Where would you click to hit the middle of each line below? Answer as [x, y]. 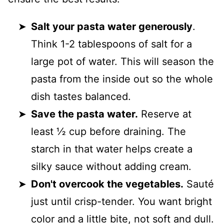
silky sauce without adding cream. [111, 166]
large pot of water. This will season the [122, 61]
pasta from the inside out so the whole [122, 79]
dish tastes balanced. [81, 96]
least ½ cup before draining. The [108, 131]
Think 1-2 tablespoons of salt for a [111, 44]
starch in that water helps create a [112, 149]
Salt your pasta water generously [112, 26]
